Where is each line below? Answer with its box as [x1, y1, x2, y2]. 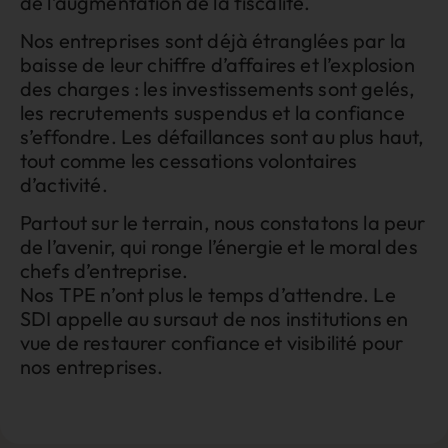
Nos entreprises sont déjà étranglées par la [20, 28, 406, 54]
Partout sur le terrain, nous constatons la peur [20, 210, 426, 236]
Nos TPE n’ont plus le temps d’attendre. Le [20, 282, 396, 308]
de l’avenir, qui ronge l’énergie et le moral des [20, 234, 418, 260]
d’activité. [20, 172, 108, 198]
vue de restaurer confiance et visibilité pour [20, 330, 404, 356]
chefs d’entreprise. [20, 258, 189, 284]
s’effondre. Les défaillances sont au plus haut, [20, 124, 425, 150]
